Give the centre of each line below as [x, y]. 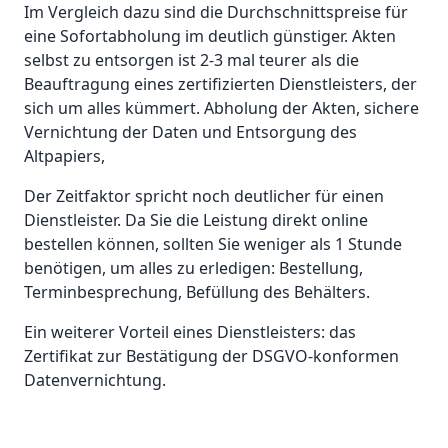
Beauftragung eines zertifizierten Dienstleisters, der [220, 84]
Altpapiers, [64, 156]
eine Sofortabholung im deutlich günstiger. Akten [210, 36]
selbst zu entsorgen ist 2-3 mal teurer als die [191, 60]
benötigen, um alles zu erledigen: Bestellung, [193, 268]
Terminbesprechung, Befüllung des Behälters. [197, 292]
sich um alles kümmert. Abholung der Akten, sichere [221, 108]
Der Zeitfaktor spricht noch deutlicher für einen [204, 196]
